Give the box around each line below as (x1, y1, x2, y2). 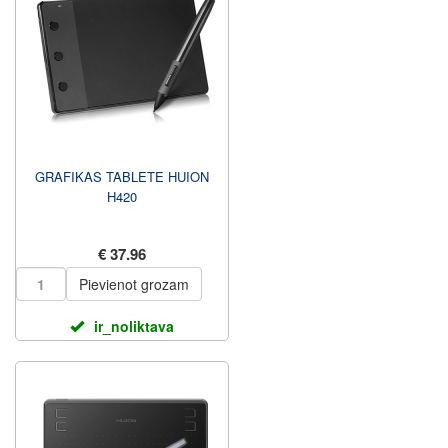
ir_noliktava (94, 316, 174, 336)
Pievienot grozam (79, 274, 189, 294)
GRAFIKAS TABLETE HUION (35, 167, 209, 186)
